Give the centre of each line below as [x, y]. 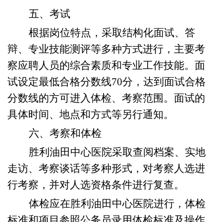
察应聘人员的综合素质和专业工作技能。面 [106, 65]
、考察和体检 [70, 133]
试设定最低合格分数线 [59, 82]
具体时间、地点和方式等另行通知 [85, 114]
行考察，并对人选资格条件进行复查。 [96, 185]
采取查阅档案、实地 [159, 152]
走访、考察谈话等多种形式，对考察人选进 [106, 168]
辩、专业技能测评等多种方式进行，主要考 [106, 49]
